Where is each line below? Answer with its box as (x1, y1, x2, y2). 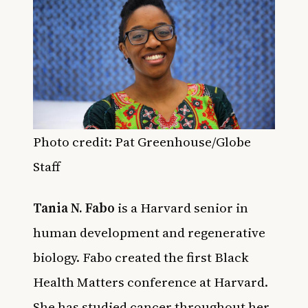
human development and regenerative (33, 223, 265, 242)
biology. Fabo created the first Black (33, 248, 249, 267)
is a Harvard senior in (115, 199, 248, 217)
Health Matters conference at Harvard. (33, 273, 268, 291)
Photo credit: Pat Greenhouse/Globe (33, 133, 251, 151)
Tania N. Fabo (33, 199, 115, 217)
